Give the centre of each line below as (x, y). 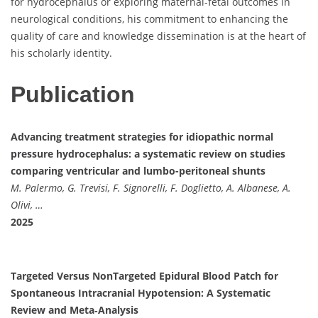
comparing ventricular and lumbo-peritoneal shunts (138, 170)
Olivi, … (27, 204)
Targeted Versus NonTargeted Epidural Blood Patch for (144, 275)
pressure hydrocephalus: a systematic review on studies (148, 153)
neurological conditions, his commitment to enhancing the (149, 18)
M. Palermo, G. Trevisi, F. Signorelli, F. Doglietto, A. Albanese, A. (151, 187)
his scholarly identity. (61, 53)
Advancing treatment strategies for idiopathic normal (142, 136)
